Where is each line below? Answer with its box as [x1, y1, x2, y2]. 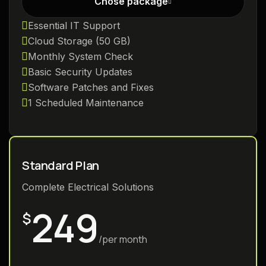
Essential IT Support [28, 19, 120, 31]
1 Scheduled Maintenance [28, 96, 144, 109]
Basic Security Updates [28, 65, 132, 78]
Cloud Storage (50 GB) [28, 34, 131, 47]
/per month [99, 232, 147, 246]
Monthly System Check [28, 50, 133, 62]
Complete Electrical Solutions [22, 180, 154, 193]
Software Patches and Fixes [28, 81, 154, 93]
